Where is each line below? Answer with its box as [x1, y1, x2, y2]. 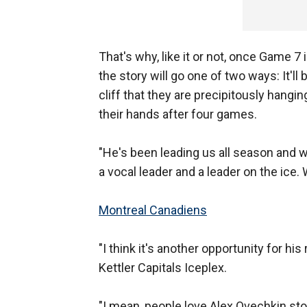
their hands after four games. [99, 107, 257, 122]
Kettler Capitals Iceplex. [99, 260, 227, 275]
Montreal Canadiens [99, 203, 207, 218]
